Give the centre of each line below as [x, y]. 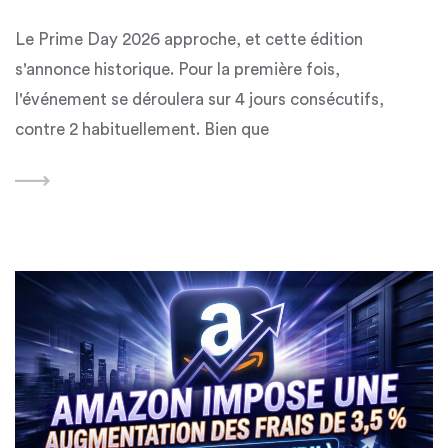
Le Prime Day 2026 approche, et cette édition [189, 40]
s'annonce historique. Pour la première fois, [177, 70]
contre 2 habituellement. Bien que [142, 130]
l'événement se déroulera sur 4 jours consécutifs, [199, 100]
